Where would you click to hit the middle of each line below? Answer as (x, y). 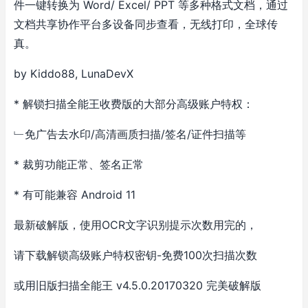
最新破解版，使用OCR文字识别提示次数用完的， (135, 225)
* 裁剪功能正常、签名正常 (79, 164)
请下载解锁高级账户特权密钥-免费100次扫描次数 (135, 255)
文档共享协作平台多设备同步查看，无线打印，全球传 (146, 24)
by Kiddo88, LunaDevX (74, 74)
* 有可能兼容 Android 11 (75, 195)
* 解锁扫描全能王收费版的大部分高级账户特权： (134, 104)
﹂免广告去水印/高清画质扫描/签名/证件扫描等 (130, 134)
